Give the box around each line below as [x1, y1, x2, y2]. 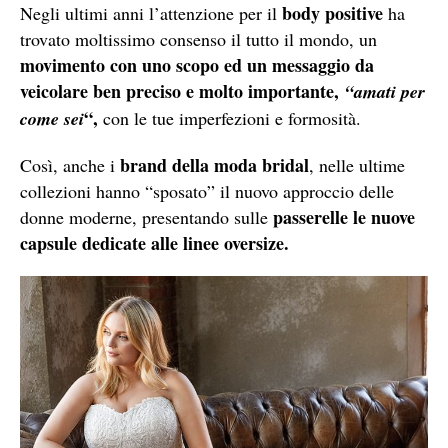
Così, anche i [20, 152, 120, 177]
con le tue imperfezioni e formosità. [98, 105, 361, 130]
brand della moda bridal [120, 151, 309, 178]
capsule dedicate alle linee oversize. [20, 229, 289, 256]
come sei [20, 105, 84, 131]
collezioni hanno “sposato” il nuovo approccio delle [20, 178, 394, 203]
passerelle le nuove [273, 203, 415, 230]
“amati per [345, 78, 425, 104]
